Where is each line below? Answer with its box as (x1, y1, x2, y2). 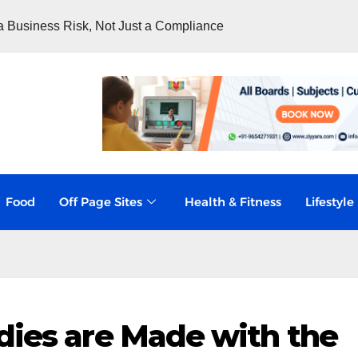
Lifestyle (304, 193, 354, 209)
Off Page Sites (58, 193, 142, 209)
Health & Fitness (184, 193, 281, 209)
